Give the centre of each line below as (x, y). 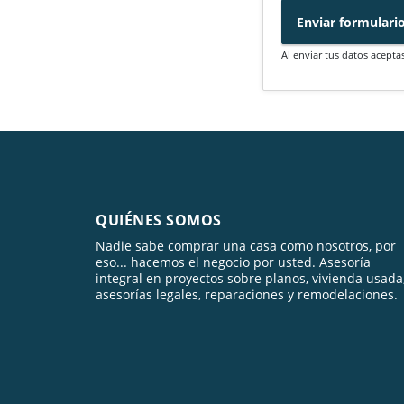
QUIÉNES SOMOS (159, 220)
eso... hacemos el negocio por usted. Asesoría (233, 262)
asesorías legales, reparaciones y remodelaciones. (247, 295)
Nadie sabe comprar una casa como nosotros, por (246, 246)
